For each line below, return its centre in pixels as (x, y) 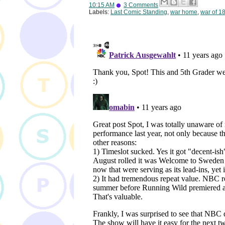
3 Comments (141, 5)
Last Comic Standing (139, 12)
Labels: (100, 12)
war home (184, 12)
